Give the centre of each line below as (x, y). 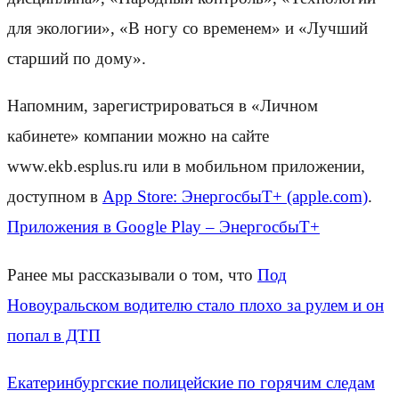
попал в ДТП (54, 335)
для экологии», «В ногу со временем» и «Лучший (187, 28)
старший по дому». (77, 59)
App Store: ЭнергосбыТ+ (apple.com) (235, 197)
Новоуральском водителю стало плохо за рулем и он (195, 305)
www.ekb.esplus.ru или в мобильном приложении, (186, 167)
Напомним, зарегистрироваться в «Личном (163, 106)
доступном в (55, 197)
